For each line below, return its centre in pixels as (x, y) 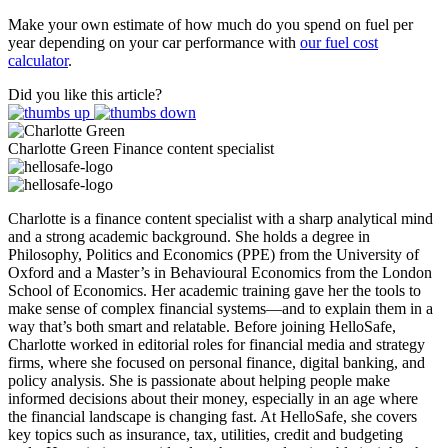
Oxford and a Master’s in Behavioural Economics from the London (220, 272)
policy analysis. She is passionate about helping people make (199, 380)
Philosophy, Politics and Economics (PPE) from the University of (213, 254)
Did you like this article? (85, 94)
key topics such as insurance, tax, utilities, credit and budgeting (205, 434)
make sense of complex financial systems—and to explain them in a (220, 308)
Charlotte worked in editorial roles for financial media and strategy (216, 344)
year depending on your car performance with (154, 42)
